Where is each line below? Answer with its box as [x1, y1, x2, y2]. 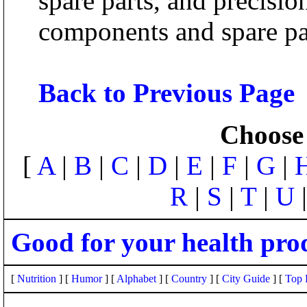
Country [171, 273, 207, 284]
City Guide [222, 273, 270, 284]
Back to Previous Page [38, 78, 295, 108]
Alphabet [116, 273, 156, 284]
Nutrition [17, 273, 56, 284]
